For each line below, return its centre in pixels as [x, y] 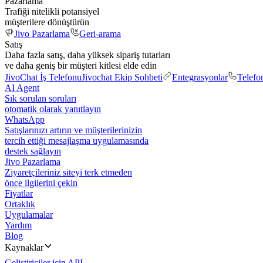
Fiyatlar [19, 193]
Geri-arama [100, 34]
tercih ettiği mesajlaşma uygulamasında [77, 141]
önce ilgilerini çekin [41, 183]
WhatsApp [25, 119]
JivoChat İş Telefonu [43, 77]
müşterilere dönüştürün [47, 22]
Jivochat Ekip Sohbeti [122, 77]
